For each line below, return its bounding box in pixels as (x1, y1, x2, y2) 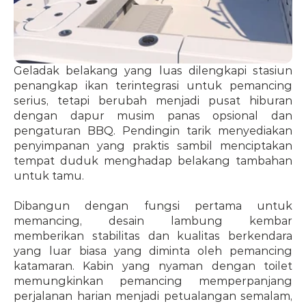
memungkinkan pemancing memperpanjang (14, 275, 292, 288)
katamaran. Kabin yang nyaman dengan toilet (14, 260, 292, 273)
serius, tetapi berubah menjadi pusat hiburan (14, 94, 292, 107)
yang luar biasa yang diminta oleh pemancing (14, 245, 292, 258)
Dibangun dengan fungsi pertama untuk (14, 199, 292, 212)
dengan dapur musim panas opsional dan (14, 109, 292, 122)
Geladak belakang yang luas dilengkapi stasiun (14, 64, 292, 77)
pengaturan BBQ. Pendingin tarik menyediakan (14, 124, 292, 137)
